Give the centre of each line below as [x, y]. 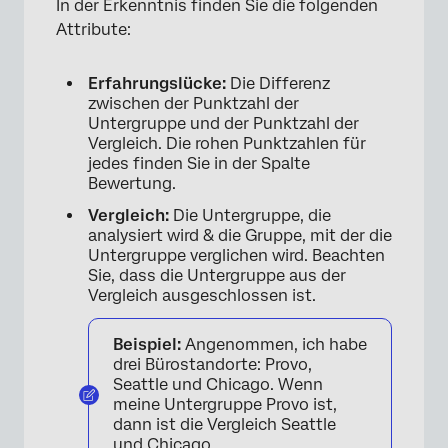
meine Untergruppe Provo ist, [225, 405]
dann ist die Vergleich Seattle [224, 425]
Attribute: [93, 30]
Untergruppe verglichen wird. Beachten [236, 256]
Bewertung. [132, 184]
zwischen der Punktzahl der [193, 104]
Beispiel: [147, 345]
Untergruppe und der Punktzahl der [223, 124]
